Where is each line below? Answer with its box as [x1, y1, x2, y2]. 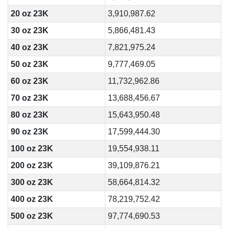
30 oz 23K [10, 26, 49, 35]
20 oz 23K [10, 9, 49, 18]
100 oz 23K [10, 144, 53, 153]
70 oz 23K [10, 94, 49, 102]
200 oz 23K [10, 161, 53, 170]
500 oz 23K [10, 212, 53, 220]
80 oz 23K [10, 110, 49, 119]
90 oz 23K [10, 127, 49, 136]
